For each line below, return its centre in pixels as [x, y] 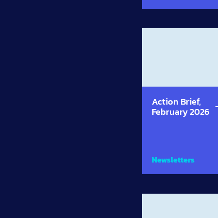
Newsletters [173, 159]
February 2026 [181, 111]
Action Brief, [176, 101]
